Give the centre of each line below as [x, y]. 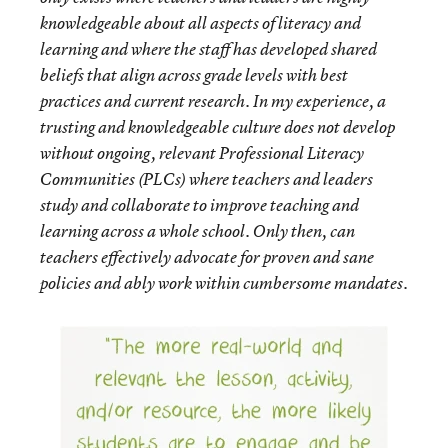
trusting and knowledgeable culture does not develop [217, 127]
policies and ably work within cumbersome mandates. [224, 283]
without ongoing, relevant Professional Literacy [202, 153]
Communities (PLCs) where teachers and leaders [206, 179]
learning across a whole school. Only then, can [197, 231]
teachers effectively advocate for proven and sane [207, 257]
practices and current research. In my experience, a [213, 101]
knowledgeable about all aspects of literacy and [200, 23]
